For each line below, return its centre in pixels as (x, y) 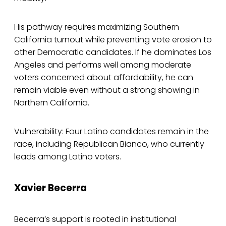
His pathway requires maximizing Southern (97, 27)
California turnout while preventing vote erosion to (113, 40)
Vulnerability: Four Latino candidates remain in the (111, 132)
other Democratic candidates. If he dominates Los (113, 52)
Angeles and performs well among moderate (103, 65)
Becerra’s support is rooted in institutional (95, 219)
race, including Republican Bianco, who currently (109, 144)
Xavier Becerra (50, 188)
